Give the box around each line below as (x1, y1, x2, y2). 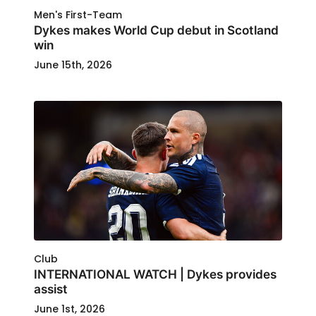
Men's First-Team (34, 7, 122, 22)
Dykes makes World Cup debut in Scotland (34, 22, 279, 37)
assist (34, 281, 68, 296)
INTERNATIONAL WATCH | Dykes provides (34, 266, 276, 281)
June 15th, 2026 (34, 57, 112, 72)
